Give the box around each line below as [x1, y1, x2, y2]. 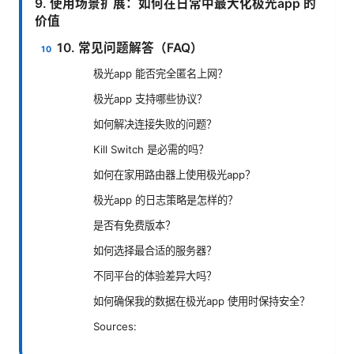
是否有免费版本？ [93, 219, 175, 232]
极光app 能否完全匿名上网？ [93, 67, 228, 81]
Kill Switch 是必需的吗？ [93, 143, 209, 156]
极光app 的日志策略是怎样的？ [93, 194, 238, 207]
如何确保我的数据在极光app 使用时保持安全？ [93, 295, 310, 308]
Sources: [93, 320, 137, 333]
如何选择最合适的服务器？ [93, 244, 217, 258]
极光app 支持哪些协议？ [93, 92, 207, 106]
